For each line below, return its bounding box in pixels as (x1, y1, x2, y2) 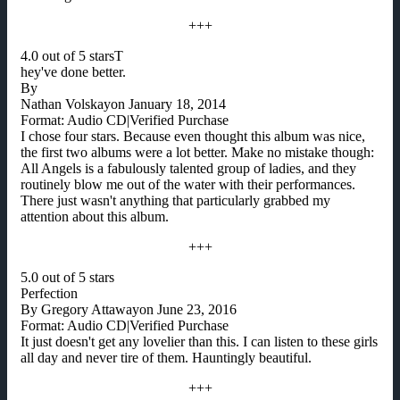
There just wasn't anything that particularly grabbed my (21, 193, 330, 209)
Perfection (21, 286, 78, 302)
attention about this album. (21, 209, 169, 225)
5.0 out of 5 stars (21, 270, 114, 286)
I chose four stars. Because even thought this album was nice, (21, 129, 365, 145)
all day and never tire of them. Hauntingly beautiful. (21, 350, 312, 366)
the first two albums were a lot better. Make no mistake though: (21, 145, 374, 161)
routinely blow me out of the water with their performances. (21, 177, 355, 193)
